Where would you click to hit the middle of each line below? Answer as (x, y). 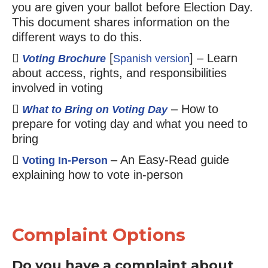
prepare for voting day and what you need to (130, 124)
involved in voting (57, 88)
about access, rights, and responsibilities (119, 73)
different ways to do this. (77, 37)
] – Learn (213, 58)
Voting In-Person (66, 160)
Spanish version (151, 58)
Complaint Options (98, 234)
